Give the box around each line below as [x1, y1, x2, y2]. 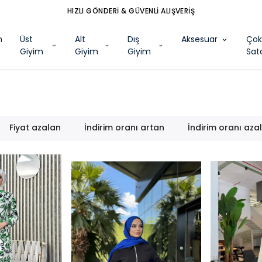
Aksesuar [181, 33, 218, 45]
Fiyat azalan [9, 122, 61, 133]
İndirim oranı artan [84, 122, 165, 133]
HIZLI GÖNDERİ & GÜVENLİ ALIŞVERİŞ [67, 6, 195, 16]
